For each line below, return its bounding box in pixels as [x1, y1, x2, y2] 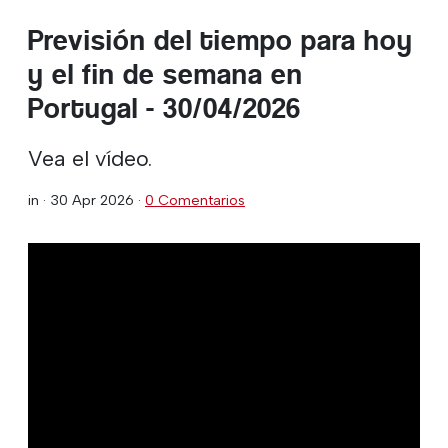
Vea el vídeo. [28, 144, 152, 171]
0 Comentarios [145, 190, 245, 209]
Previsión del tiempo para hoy [28, 23, 413, 57]
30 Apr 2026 [50, 190, 134, 209]
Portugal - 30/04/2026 [28, 91, 301, 125]
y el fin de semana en [28, 57, 303, 91]
